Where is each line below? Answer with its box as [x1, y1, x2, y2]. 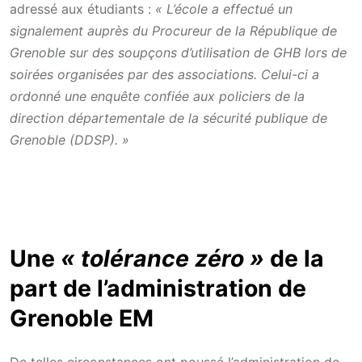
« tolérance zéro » [61, 244, 264, 273]
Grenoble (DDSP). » [10, 132, 129, 149]
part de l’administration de [10, 274, 306, 303]
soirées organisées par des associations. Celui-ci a [10, 66, 319, 83]
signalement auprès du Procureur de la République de [10, 23, 337, 40]
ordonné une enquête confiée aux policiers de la [10, 88, 305, 105]
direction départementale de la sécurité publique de [10, 110, 327, 127]
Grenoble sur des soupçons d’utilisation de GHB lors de [10, 44, 347, 61]
